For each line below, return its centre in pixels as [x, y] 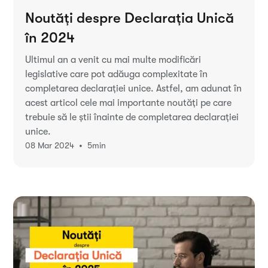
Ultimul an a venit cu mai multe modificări [113, 60]
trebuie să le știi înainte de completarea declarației [132, 117]
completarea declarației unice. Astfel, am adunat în [134, 88]
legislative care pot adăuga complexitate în [117, 74]
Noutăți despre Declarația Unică [130, 18]
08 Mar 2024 [50, 146]
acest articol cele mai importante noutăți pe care [129, 103]
